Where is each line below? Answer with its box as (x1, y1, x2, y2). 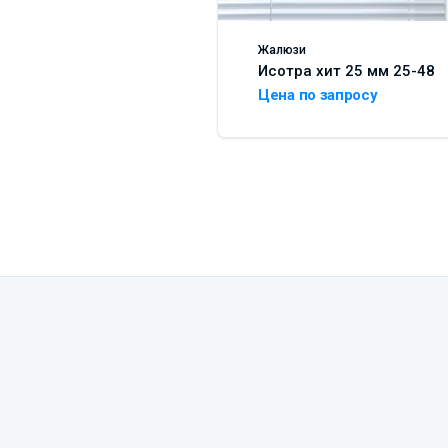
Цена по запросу (258, 85, 378, 104)
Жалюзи (258, 42, 306, 57)
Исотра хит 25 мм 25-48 (258, 61, 435, 80)
